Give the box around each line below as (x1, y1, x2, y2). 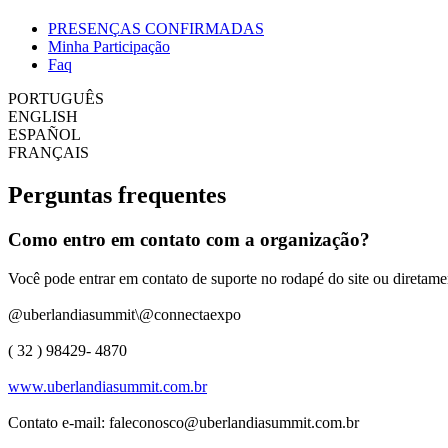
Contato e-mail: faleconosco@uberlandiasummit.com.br (8, 413, 359, 431)
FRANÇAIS (8, 144, 89, 161)
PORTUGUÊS (8, 90, 104, 107)
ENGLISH (8, 108, 78, 125)
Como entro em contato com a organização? (8, 228, 370, 250)
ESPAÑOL (8, 126, 81, 143)
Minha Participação (48, 38, 170, 55)
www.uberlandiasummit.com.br (8, 377, 207, 395)
